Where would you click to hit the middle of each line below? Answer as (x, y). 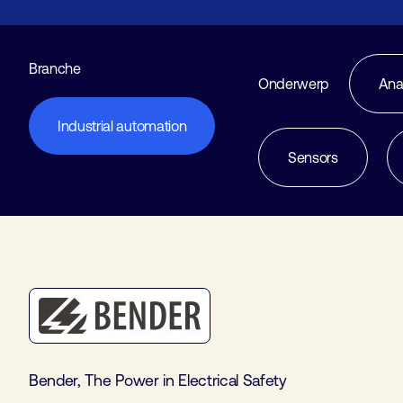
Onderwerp (294, 84)
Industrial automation (122, 126)
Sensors (313, 157)
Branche (55, 68)
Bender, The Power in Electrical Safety (158, 381)
